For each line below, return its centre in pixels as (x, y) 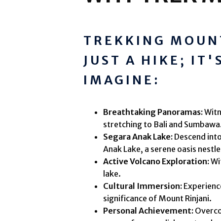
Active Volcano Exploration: (156, 162)
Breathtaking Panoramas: (153, 112)
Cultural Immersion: (143, 186)
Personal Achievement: (148, 211)
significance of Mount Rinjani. (158, 199)
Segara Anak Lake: (138, 137)
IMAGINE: (122, 80)
